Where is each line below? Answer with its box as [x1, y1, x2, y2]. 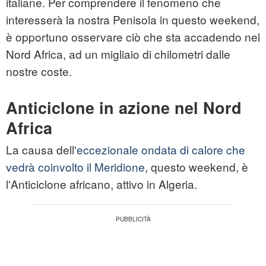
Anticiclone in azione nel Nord [6, 96, 242, 119]
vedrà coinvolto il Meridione [6, 159, 145, 175]
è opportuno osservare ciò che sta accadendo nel [6, 28, 260, 45]
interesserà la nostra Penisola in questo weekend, [6, 11, 259, 28]
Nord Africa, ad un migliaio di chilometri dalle [6, 46, 230, 62]
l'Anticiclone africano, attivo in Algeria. [6, 176, 197, 192]
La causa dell [6, 141, 74, 158]
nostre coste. [6, 63, 72, 80]
